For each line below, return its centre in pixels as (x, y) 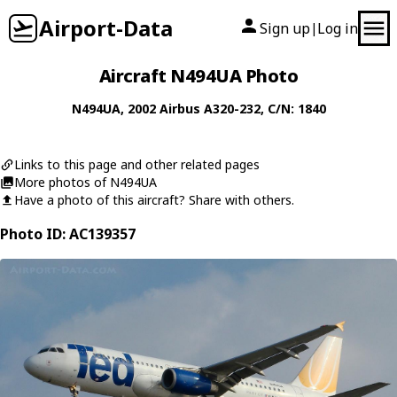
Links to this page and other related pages (137, 164)
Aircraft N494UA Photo (198, 76)
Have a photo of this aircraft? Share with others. (154, 200)
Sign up (285, 28)
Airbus (179, 109)
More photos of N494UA (86, 182)
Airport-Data (106, 28)
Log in (338, 28)
